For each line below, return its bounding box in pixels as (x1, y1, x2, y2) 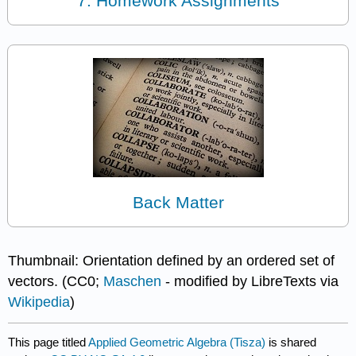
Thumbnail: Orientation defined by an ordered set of (8, 253, 335, 269)
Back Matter (132, 192, 224, 211)
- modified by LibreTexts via (161, 273, 339, 290)
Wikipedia (8, 294, 71, 311)
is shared (265, 335, 317, 349)
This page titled (8, 335, 89, 349)
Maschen (103, 273, 162, 290)
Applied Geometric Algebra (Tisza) (88, 335, 266, 349)
